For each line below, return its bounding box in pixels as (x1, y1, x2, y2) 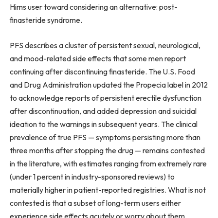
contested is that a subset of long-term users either (10, 198, 181, 208)
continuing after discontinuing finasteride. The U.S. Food (10, 66, 195, 76)
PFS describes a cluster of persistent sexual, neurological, (10, 40, 200, 50)
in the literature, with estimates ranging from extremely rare (10, 158, 207, 168)
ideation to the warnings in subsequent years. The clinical (10, 119, 198, 129)
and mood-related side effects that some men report (10, 53, 186, 63)
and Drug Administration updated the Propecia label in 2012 (10, 79, 208, 90)
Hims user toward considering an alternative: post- (10, 2, 178, 12)
